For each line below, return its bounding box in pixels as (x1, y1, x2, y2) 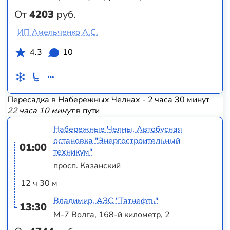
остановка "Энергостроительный (53, 135, 181, 147)
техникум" (53, 146, 93, 158)
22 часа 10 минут (7, 105, 74, 117)
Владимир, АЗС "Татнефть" (53, 195, 159, 207)
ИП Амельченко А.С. (17, 27, 98, 39)
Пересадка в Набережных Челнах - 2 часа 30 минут (7, 93, 209, 105)
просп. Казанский (53, 160, 121, 171)
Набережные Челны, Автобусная (53, 124, 183, 136)
